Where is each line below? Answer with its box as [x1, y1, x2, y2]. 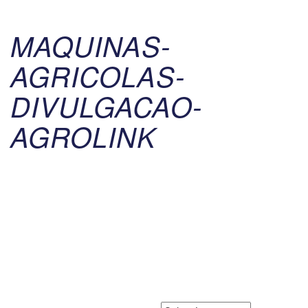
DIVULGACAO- [10, 87, 202, 125]
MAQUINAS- [10, 26, 170, 65]
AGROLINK [10, 117, 156, 155]
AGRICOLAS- [10, 56, 185, 95]
